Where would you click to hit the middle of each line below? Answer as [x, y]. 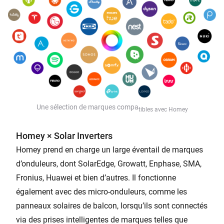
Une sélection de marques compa [87, 107]
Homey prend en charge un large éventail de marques [109, 149]
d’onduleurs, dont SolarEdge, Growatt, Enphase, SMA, [109, 163]
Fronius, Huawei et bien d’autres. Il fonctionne [96, 177]
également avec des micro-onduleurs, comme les [101, 191]
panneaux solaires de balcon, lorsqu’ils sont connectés [112, 205]
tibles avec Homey [163, 109]
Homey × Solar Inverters [64, 135]
